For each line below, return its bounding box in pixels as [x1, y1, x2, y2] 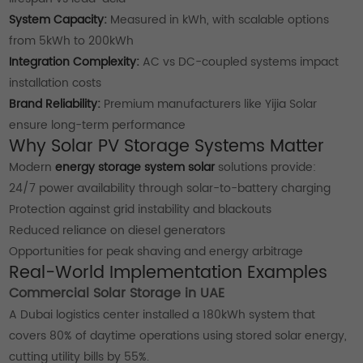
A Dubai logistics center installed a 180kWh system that [9, 305, 316, 324]
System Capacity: [9, 10, 108, 29]
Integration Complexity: [9, 52, 140, 71]
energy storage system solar [55, 157, 216, 177]
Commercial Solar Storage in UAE [9, 282, 225, 305]
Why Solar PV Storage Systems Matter [9, 132, 325, 160]
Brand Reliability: [9, 94, 101, 113]
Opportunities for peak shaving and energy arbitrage [9, 241, 304, 261]
